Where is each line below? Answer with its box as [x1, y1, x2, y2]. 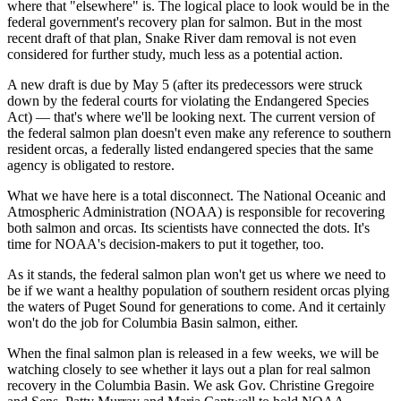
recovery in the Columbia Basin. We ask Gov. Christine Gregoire [7, 377, 374, 393]
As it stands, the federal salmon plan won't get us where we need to [7, 266, 386, 282]
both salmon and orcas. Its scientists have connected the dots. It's [7, 219, 370, 235]
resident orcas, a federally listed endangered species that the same [7, 141, 373, 157]
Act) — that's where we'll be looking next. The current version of [7, 108, 375, 124]
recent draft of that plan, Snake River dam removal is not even [7, 30, 356, 46]
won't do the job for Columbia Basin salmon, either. [7, 314, 298, 330]
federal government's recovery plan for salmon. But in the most [7, 13, 362, 30]
